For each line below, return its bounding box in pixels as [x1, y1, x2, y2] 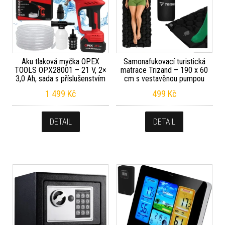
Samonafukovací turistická [123, 57, 205, 67]
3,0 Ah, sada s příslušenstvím [16, 74, 106, 84]
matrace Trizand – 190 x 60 [121, 65, 208, 75]
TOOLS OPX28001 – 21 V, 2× [15, 65, 107, 75]
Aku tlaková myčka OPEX [22, 57, 100, 67]
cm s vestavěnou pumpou [124, 74, 205, 84]
